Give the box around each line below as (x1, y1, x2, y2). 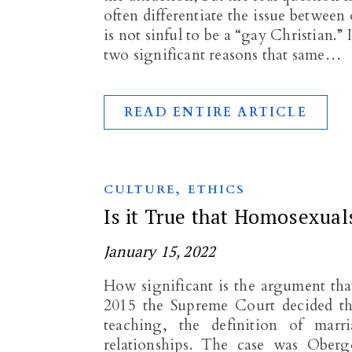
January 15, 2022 (104, 241, 216, 261)
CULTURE (104, 181, 176, 197)
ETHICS (188, 181, 246, 197)
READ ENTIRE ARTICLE (124, 104, 307, 121)
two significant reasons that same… (104, 45, 341, 65)
